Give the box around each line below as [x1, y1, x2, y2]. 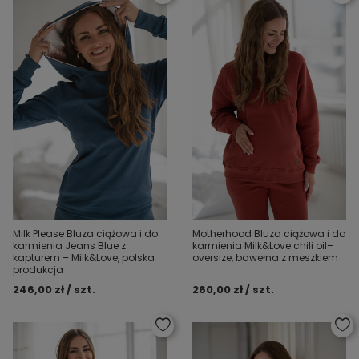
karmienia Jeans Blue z [13, 239, 126, 253]
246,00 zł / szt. [13, 282, 95, 298]
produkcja [13, 263, 63, 277]
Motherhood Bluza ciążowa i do [192, 227, 345, 241]
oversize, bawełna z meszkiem [192, 251, 338, 265]
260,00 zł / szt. [192, 282, 274, 298]
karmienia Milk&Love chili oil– [192, 239, 333, 253]
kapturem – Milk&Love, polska [13, 251, 155, 265]
